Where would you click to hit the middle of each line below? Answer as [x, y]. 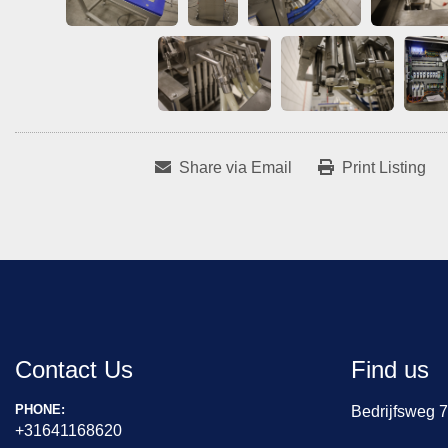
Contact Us [74, 369]
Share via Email [235, 168]
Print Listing [384, 168]
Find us [390, 369]
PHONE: [44, 409]
